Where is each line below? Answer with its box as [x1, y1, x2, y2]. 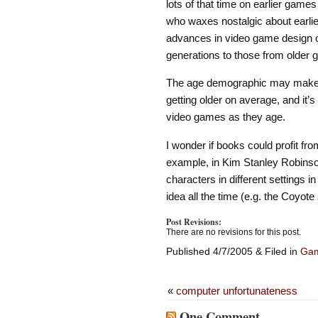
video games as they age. [165, 111, 285, 124]
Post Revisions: [165, 216, 221, 229]
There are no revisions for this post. [165, 227, 301, 238]
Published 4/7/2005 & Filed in [165, 246, 300, 258]
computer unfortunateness [175, 285, 297, 297]
